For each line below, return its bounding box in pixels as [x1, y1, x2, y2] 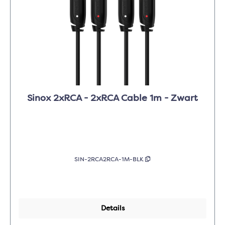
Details [100, 205, 125, 212]
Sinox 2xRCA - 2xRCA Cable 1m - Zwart [27, 94, 198, 103]
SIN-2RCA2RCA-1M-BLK [74, 157, 145, 163]
